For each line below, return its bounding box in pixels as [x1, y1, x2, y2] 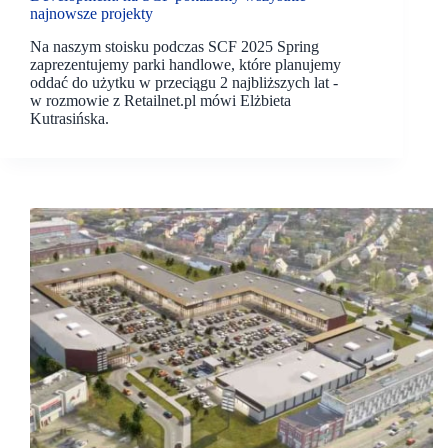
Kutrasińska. [30, 109, 109, 127]
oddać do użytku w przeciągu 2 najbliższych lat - [30, 73, 338, 91]
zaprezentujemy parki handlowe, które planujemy [30, 55, 341, 73]
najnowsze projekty [30, 5, 153, 23]
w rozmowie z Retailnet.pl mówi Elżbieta [30, 91, 291, 109]
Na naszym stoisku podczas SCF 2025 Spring [30, 37, 319, 55]
